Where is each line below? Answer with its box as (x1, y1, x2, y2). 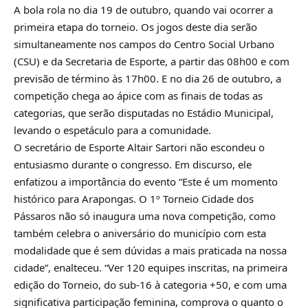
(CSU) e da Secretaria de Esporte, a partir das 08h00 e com (14, 54, 289, 68)
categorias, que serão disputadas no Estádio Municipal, (14, 105, 274, 120)
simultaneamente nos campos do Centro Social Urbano (14, 36, 274, 51)
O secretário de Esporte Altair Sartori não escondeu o (14, 140, 265, 154)
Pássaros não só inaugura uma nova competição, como (14, 208, 276, 223)
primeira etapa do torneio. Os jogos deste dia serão (14, 19, 257, 34)
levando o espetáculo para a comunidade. (14, 122, 211, 137)
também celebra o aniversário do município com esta (14, 225, 266, 240)
